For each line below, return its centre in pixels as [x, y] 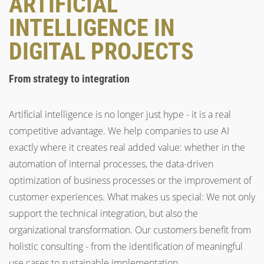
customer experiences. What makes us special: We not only [132, 197]
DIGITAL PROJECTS [101, 52]
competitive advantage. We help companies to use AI [119, 131]
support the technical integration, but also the [103, 213]
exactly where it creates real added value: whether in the [127, 147]
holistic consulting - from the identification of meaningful [126, 246]
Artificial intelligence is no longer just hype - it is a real [120, 114]
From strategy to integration [69, 79]
